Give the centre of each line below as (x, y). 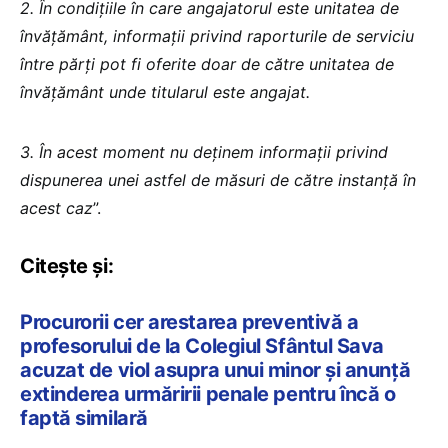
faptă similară (84, 417)
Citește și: (67, 265)
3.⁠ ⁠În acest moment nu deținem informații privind (204, 151)
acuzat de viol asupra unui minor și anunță (215, 369)
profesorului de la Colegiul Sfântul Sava (202, 345)
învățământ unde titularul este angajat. (165, 91)
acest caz (56, 207)
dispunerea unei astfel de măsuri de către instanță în (218, 179)
